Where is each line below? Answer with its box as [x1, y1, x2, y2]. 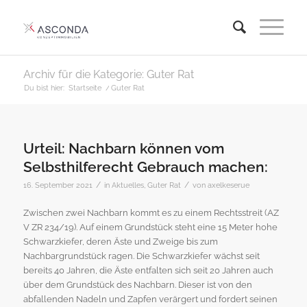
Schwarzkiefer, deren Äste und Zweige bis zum [23, 236, 218, 247]
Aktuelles [111, 181, 144, 189]
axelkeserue [207, 181, 249, 189]
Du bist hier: [23, 84, 64, 93]
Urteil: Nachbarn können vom [23, 140, 224, 157]
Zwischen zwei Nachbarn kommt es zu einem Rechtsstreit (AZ [23, 208, 279, 219]
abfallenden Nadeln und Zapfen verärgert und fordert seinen [23, 294, 278, 305]
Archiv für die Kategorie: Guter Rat [23, 68, 194, 81]
